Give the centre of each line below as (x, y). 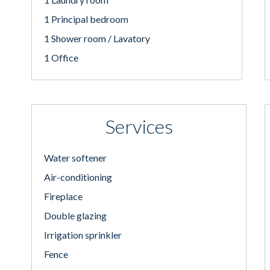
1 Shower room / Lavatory (97, 38)
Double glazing (75, 215)
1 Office (61, 58)
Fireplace (63, 196)
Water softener (75, 158)
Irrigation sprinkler (83, 235)
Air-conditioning (78, 177)
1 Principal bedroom (86, 19)
